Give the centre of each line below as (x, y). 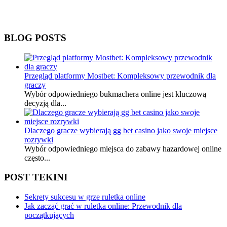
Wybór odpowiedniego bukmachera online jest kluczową (115, 94)
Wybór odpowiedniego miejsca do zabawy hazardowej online (123, 148)
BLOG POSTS (35, 37)
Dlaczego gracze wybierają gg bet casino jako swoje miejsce (121, 130)
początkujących (49, 215)
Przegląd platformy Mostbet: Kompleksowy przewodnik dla (120, 75)
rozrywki (39, 139)
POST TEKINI (36, 177)
